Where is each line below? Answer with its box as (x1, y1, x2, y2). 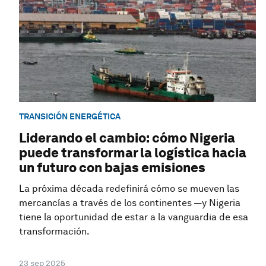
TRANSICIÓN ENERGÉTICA (19, 111, 121, 121)
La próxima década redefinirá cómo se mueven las (19, 183, 239, 195)
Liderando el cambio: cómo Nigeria (19, 130, 235, 146)
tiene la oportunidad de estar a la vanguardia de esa (19, 211, 248, 223)
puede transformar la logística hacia (19, 145, 246, 161)
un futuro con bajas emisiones (19, 160, 205, 176)
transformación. (19, 226, 90, 237)
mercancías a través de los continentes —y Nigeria (19, 197, 240, 209)
